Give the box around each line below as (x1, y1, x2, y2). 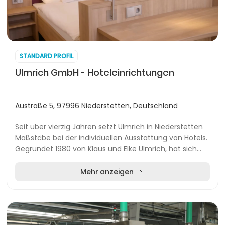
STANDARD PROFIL (20, 52, 73, 60)
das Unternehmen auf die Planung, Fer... (15, 155, 154, 165)
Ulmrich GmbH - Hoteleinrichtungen (15, 66, 174, 79)
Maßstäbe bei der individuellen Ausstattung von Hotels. (15, 133, 207, 143)
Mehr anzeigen (80, 167, 134, 177)
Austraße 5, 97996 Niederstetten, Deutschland (15, 101, 178, 111)
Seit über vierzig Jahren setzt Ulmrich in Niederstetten (15, 122, 203, 132)
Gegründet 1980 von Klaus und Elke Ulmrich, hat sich (15, 144, 197, 154)
